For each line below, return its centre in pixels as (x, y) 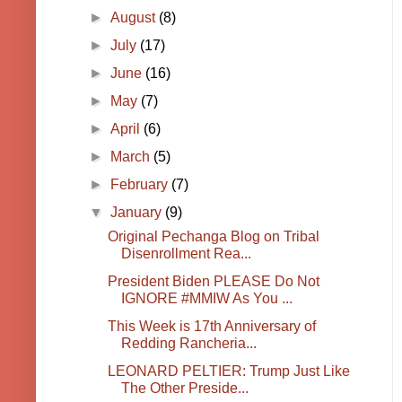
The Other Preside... (184, 389)
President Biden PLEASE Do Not (213, 282)
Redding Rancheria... (188, 344)
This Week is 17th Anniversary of (211, 327)
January (138, 213)
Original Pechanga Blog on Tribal (213, 237)
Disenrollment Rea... (186, 254)
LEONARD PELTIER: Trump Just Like (228, 371)
